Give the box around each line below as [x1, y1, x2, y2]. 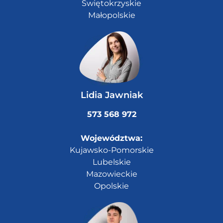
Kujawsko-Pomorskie [69, 145, 154, 155]
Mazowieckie [86, 169, 137, 179]
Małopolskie [88, 10, 135, 20]
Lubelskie [92, 157, 131, 167]
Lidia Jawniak [80, 90, 143, 101]
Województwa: [81, 133, 142, 143]
